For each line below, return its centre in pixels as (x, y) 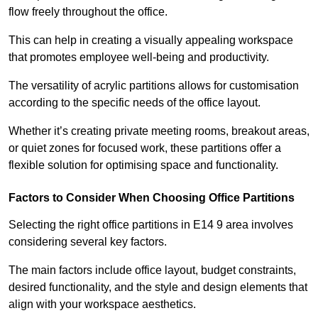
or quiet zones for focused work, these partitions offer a (145, 148)
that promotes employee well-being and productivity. (139, 57)
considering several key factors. (89, 242)
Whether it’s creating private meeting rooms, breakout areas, (159, 131)
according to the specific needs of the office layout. (135, 103)
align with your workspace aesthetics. (102, 305)
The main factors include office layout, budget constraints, (152, 270)
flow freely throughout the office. (89, 12)
